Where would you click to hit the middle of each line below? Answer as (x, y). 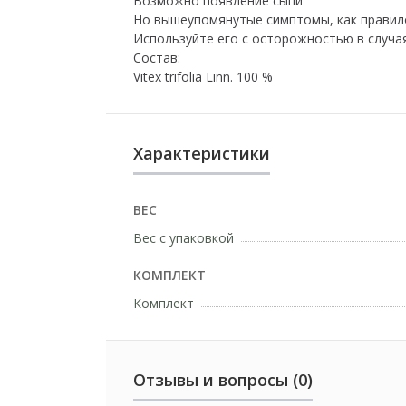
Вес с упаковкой (184, 238)
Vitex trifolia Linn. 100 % (203, 77)
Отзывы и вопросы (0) (223, 380)
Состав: (157, 58)
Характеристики (202, 153)
